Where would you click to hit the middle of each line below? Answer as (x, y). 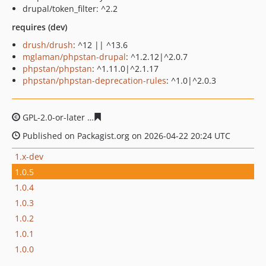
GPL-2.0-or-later (54, 117)
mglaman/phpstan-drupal (74, 57)
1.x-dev (29, 156)
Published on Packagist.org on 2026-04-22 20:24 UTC (125, 136)
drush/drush (48, 45)
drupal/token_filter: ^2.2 (70, 9)
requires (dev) (39, 27)
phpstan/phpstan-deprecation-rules (94, 80)
